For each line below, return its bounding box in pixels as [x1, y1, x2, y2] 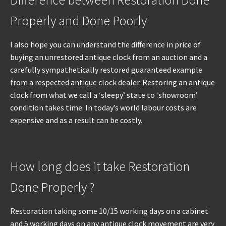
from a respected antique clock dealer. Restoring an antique [10, 77, 215, 88]
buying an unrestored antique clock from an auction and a [10, 52, 207, 63]
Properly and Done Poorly [10, 13, 147, 29]
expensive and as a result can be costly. [10, 115, 142, 126]
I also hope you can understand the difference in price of [10, 39, 201, 50]
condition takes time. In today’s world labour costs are [10, 102, 197, 113]
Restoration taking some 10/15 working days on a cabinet [10, 206, 208, 216]
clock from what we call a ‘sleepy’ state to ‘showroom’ [10, 90, 198, 100]
